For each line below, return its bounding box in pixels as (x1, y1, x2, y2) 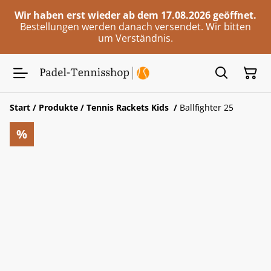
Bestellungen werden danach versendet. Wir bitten (20, 20, 251, 33)
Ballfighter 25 (180, 102, 233, 113)
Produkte (39, 102, 78, 113)
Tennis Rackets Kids (87, 102, 171, 113)
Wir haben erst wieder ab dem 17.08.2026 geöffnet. (15, 8, 256, 22)
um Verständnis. (98, 31, 173, 45)
